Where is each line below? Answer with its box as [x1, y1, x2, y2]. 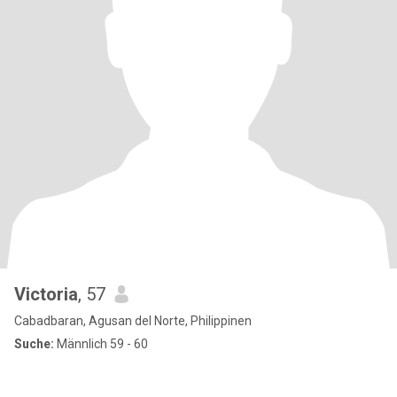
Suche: [14, 337, 54, 351]
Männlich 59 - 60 [54, 337, 148, 351]
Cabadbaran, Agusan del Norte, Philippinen [14, 314, 252, 328]
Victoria [14, 284, 78, 305]
